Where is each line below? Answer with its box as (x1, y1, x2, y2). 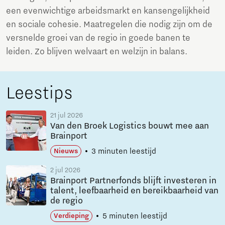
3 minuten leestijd (91, 147, 156, 156)
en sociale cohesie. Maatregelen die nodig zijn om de (6, 20, 212, 30)
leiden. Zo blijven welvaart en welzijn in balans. (6, 47, 187, 57)
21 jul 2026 (50, 111, 83, 120)
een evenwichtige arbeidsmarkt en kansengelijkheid (6, 6, 210, 17)
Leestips (6, 83, 73, 103)
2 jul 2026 (50, 166, 80, 175)
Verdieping (54, 212, 89, 220)
